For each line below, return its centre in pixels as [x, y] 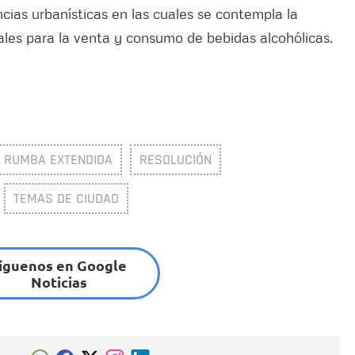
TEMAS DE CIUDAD [66, 199]
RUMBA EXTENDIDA [58, 160]
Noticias [59, 282]
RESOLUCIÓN [176, 160]
